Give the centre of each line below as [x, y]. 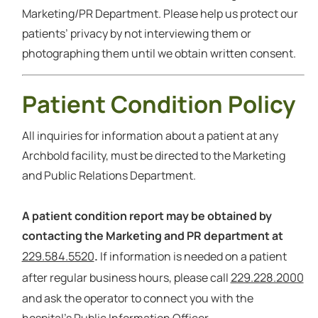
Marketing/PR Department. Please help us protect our [160, 14]
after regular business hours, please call [126, 278]
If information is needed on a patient [193, 257]
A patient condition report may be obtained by [147, 216]
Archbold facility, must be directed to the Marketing [153, 156]
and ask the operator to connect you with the [137, 298]
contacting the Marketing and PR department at [152, 236]
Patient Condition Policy [158, 104]
